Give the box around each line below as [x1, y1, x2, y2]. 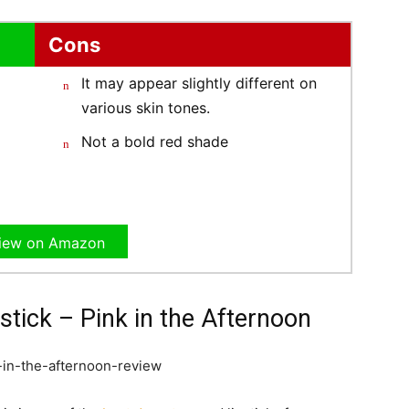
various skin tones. [81, 98, 210, 117]
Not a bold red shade [81, 131, 228, 151]
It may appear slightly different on [81, 73, 317, 92]
